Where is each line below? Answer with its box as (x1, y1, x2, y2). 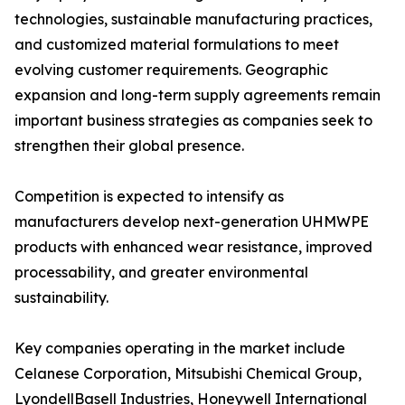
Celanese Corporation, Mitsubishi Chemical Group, (14, 364, 362, 383)
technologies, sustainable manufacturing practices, (14, 10, 372, 29)
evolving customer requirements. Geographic (14, 61, 328, 80)
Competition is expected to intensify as (14, 187, 284, 206)
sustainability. (14, 288, 108, 307)
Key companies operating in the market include (14, 339, 345, 358)
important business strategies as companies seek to (14, 111, 372, 130)
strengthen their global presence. (14, 137, 244, 155)
